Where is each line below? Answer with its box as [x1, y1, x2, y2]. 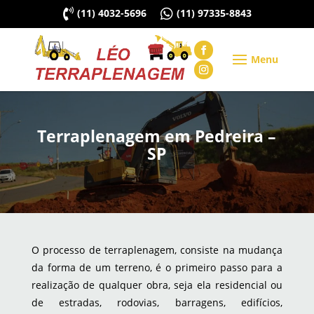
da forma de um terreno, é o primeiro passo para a [31, 261, 283, 275]
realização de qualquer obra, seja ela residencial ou [31, 278, 283, 292]
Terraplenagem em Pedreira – [37, 125, 277, 148]
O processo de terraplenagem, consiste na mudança [31, 243, 283, 257]
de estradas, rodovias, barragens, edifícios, [31, 296, 283, 310]
